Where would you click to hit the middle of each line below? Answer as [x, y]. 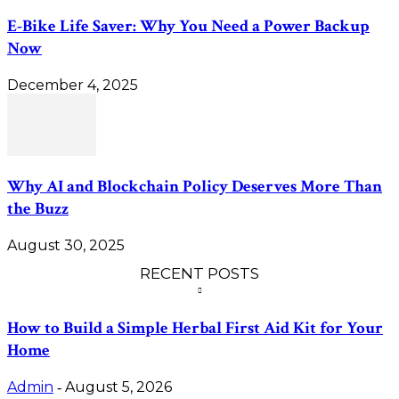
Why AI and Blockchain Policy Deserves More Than [195, 187]
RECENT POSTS [199, 274]
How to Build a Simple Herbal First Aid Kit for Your [195, 329]
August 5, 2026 [118, 387]
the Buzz [38, 209]
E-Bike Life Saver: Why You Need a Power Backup [188, 26]
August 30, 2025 [66, 246]
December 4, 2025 [73, 85]
